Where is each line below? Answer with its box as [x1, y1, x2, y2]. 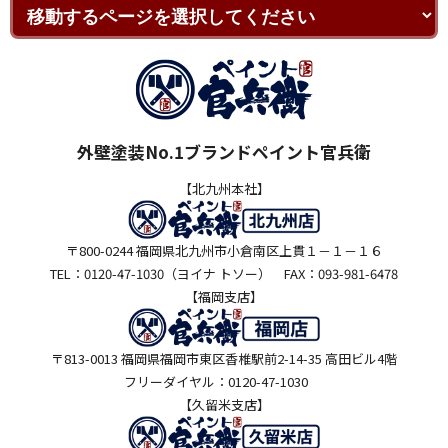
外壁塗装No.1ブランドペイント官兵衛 [77, 139, 371, 164]
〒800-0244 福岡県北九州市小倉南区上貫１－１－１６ [65, 241, 383, 260]
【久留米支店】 [178, 395, 270, 414]
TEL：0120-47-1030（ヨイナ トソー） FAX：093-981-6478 [50, 264, 398, 283]
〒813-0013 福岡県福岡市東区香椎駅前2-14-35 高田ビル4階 [51, 349, 397, 368]
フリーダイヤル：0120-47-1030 [124, 372, 324, 391]
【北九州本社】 [178, 179, 270, 198]
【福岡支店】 [185, 287, 263, 306]
